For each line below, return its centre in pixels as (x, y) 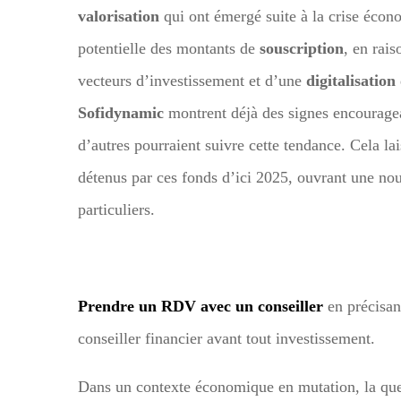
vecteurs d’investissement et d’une (192, 80)
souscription (302, 48)
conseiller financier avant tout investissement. (226, 338)
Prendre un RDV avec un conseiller (200, 306)
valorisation (119, 16)
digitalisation (351, 80)
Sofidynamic (121, 112)
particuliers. (116, 209)
